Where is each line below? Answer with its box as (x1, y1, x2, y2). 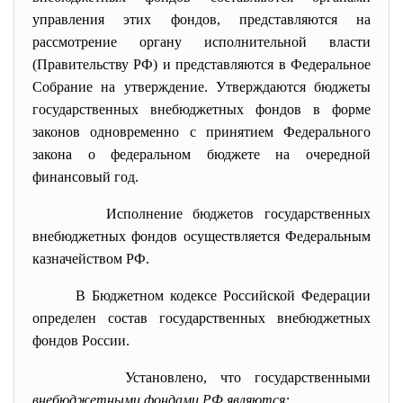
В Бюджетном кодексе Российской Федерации (32, 288, 371, 303)
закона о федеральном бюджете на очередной (32, 147, 371, 162)
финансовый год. (32, 169, 139, 184)
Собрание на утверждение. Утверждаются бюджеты (32, 79, 371, 94)
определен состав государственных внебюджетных (32, 310, 371, 326)
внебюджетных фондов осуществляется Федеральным (32, 228, 371, 244)
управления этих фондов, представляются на (32, 12, 371, 27)
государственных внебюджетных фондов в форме (32, 102, 371, 117)
